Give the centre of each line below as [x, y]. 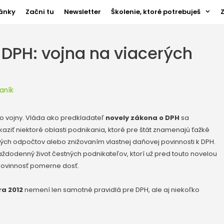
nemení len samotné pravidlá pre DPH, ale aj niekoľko [111, 189]
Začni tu [40, 12]
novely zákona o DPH [142, 117]
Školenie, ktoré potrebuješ [156, 12]
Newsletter [83, 12]
